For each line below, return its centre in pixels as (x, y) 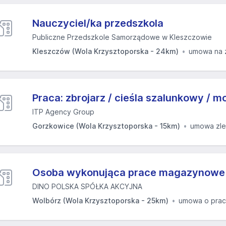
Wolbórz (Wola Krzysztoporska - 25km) (100, 201)
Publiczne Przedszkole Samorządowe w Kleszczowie (122, 37)
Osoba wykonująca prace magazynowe (129, 173)
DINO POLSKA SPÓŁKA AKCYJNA (87, 186)
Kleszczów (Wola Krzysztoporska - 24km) (105, 51)
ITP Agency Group (63, 112)
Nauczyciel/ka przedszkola (98, 23)
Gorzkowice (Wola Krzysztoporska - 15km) (106, 126)
